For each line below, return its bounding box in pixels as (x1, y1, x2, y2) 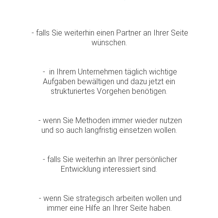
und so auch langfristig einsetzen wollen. (41, 126, 177, 135)
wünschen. (91, 38, 127, 48)
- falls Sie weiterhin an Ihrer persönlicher (41, 155, 177, 164)
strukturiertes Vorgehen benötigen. (51, 87, 167, 96)
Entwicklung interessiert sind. (61, 164, 157, 174)
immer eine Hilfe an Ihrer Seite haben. (46, 203, 172, 213)
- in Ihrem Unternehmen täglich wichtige (41, 67, 177, 77)
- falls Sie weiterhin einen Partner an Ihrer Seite (30, 28, 188, 38)
